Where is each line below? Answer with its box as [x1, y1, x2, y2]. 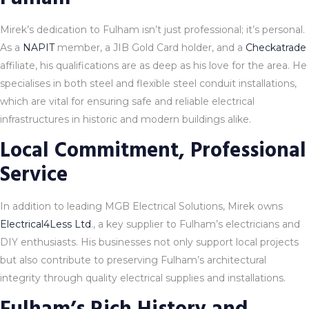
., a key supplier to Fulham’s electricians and [91, 217, 300, 230]
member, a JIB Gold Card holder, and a [54, 41, 246, 54]
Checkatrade [246, 41, 306, 54]
